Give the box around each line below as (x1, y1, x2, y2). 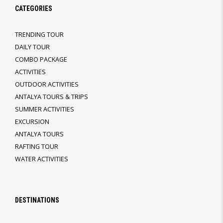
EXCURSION (15, 117, 49, 126)
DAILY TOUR (15, 42, 50, 51)
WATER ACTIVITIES (15, 154, 68, 163)
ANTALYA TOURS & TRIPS (15, 92, 88, 101)
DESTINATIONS (15, 196, 59, 204)
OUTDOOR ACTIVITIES (15, 80, 79, 89)
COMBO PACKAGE (15, 55, 67, 64)
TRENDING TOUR (15, 30, 64, 39)
